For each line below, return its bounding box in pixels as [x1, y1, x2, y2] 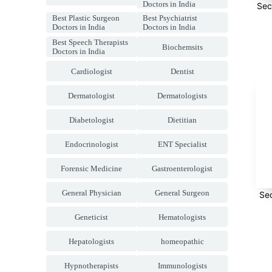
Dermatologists [157, 90, 208, 100]
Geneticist [75, 212, 109, 222]
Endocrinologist [64, 139, 118, 149]
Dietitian [168, 115, 197, 124]
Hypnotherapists [64, 260, 119, 270]
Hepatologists [69, 236, 115, 246]
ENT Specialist [157, 139, 207, 149]
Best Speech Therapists [52, 38, 128, 47]
